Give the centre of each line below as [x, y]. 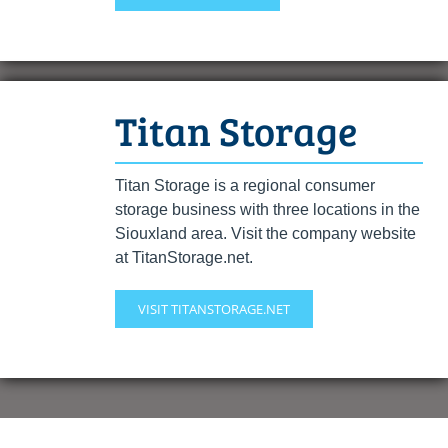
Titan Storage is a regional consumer [244, 185]
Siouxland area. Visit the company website [265, 233]
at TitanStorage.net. [183, 257]
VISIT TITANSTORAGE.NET [213, 308]
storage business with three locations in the [267, 209]
